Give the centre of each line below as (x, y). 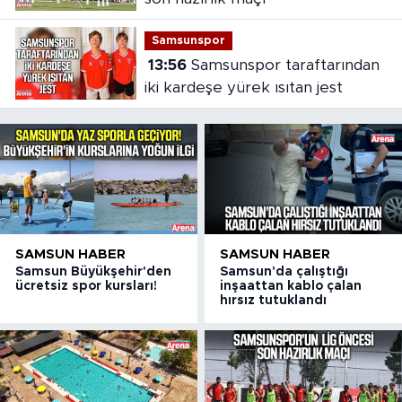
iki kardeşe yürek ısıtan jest (243, 88)
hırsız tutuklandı (274, 300)
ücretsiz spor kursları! (86, 286)
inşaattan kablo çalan (291, 286)
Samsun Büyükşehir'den (93, 271)
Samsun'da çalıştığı (284, 271)
